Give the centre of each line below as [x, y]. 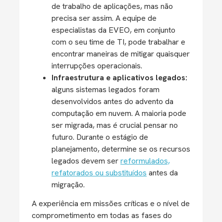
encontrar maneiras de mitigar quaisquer [121, 54]
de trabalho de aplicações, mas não [112, 6]
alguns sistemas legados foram [106, 89]
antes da [162, 173]
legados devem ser [86, 161]
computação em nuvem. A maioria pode [119, 113]
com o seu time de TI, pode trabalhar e [118, 42]
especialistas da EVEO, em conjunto [113, 30]
